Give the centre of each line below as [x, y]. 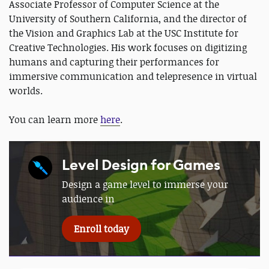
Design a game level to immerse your [145, 184]
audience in [88, 198]
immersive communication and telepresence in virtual [133, 76]
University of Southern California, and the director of [128, 18]
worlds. [26, 90]
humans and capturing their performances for [114, 62]
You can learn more [55, 119]
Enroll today [101, 228]
